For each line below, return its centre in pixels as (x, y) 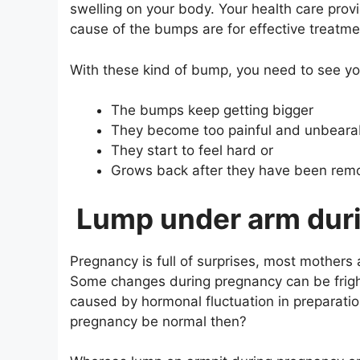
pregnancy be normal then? (158, 321)
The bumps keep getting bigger (212, 110)
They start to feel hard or (192, 151)
